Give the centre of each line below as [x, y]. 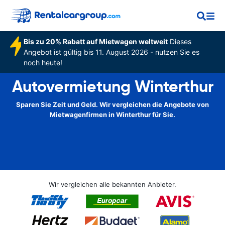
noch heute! [43, 63]
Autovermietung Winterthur [113, 86]
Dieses [179, 41]
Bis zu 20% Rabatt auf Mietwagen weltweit [95, 41]
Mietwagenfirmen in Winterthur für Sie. [113, 115]
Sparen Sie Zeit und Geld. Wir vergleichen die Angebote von [113, 104]
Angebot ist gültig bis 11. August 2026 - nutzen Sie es [111, 52]
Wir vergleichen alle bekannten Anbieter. [113, 184]
